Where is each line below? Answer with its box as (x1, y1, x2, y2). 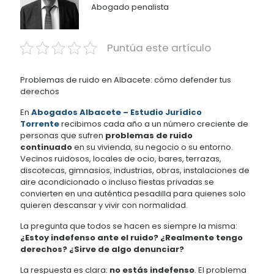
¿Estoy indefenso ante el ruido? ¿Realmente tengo (20, 231, 243, 243)
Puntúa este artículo (107, 40, 211, 55)
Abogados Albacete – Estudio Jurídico (31, 106, 202, 118)
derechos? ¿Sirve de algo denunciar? (20, 243, 184, 255)
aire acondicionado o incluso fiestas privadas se (20, 176, 214, 188)
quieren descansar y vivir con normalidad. (20, 199, 188, 211)
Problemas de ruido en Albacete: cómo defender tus (20, 73, 231, 86)
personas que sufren (20, 129, 105, 141)
